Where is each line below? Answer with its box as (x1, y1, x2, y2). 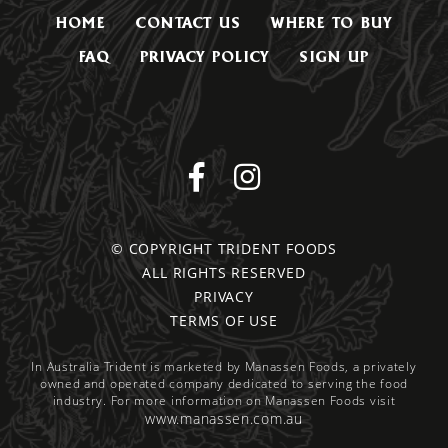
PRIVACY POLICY (139, 46, 270, 66)
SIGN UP (299, 46, 369, 66)
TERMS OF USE (170, 310, 278, 330)
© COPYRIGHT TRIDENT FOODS (111, 238, 337, 258)
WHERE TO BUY (271, 12, 393, 32)
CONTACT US (134, 12, 242, 32)
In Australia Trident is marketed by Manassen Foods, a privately (31, 357, 417, 375)
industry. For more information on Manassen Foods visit (52, 391, 396, 409)
